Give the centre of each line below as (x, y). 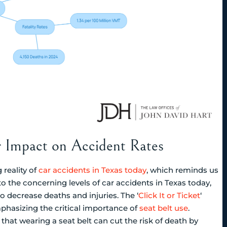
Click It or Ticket (169, 196)
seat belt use (164, 208)
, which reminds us (182, 170)
